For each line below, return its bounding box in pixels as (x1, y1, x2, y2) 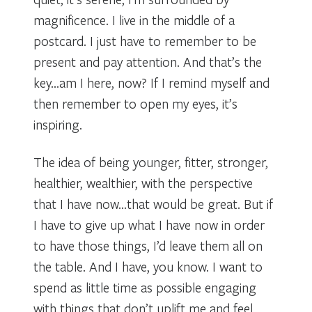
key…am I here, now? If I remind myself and (33, 73, 270, 91)
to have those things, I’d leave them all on (33, 236, 263, 254)
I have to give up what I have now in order (33, 215, 265, 233)
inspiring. (33, 115, 82, 133)
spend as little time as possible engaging (33, 278, 256, 296)
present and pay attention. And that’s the (33, 52, 262, 70)
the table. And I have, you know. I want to (33, 257, 263, 275)
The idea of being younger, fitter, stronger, (33, 153, 268, 171)
